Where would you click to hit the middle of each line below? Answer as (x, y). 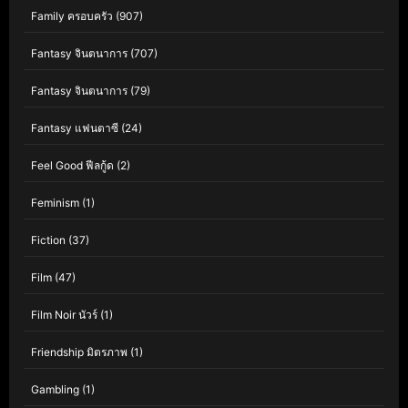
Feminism (55, 203)
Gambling (55, 389)
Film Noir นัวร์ (64, 315)
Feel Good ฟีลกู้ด (72, 165)
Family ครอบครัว (72, 16)
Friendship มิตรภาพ (79, 352)
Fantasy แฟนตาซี (75, 128)
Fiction (48, 240)
